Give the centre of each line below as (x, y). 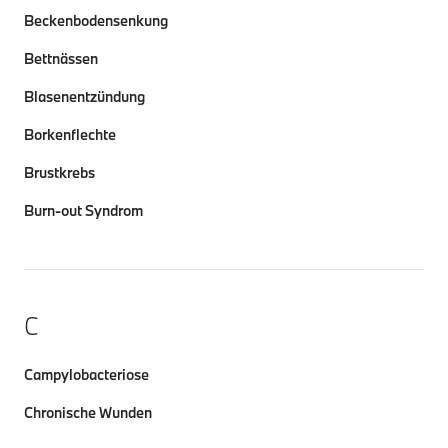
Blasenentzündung (84, 96)
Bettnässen (61, 58)
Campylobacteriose (86, 374)
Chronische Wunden (88, 412)
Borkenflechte (70, 134)
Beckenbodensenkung (96, 20)
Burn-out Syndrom (83, 210)
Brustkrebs (59, 172)
